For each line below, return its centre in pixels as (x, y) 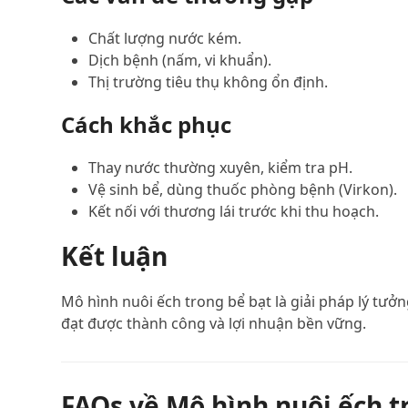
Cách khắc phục (147, 124)
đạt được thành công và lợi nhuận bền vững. (214, 323)
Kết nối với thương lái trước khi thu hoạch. (234, 211)
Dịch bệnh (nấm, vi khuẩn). (180, 60)
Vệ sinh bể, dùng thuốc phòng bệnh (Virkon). (243, 189)
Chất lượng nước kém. (165, 38)
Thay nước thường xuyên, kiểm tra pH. (221, 167)
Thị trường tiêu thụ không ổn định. (209, 82)
